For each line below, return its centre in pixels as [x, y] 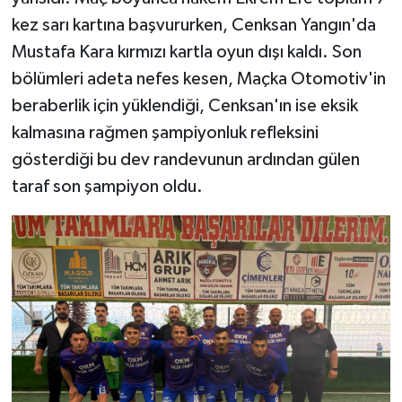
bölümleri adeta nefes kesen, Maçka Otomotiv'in [198, 79]
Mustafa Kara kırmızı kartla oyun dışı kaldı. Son [186, 52]
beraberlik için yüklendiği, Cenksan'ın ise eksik [184, 106]
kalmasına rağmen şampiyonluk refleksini [165, 133]
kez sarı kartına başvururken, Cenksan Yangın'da [193, 26]
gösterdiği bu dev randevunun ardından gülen [185, 160]
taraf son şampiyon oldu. [107, 187]
